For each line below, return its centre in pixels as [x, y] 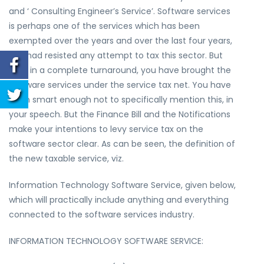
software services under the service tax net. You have [120, 85]
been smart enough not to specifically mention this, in [121, 100]
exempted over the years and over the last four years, [121, 41]
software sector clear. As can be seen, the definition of [122, 144]
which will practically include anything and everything [119, 200]
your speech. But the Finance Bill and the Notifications [120, 114]
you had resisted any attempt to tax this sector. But [116, 55]
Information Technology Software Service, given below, [122, 185]
